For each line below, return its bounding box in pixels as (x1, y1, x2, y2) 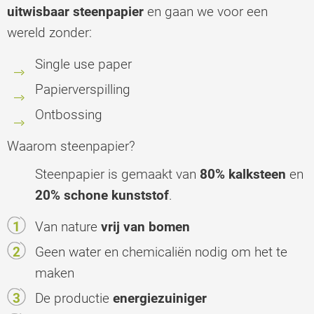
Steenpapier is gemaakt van (35, 165, 200, 182)
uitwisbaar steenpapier (7, 3, 147, 20)
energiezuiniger (113, 289, 207, 306)
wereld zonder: (7, 24, 92, 41)
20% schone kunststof (35, 186, 169, 203)
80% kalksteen (200, 165, 286, 182)
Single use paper (35, 55, 132, 72)
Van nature (35, 218, 101, 235)
